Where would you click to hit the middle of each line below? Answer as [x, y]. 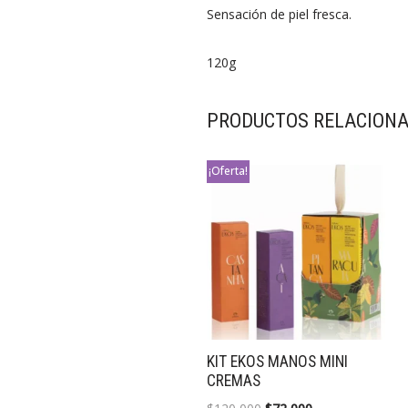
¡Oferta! [228, 171]
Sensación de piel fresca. [279, 15]
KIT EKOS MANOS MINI [277, 361]
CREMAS [233, 380]
